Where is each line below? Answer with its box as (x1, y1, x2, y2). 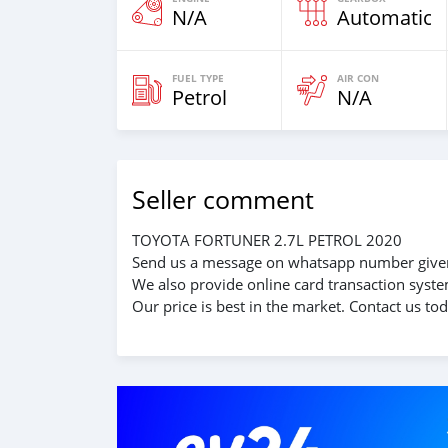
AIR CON (337, 71, 379, 85)
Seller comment (132, 183, 314, 216)
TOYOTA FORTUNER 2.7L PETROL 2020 (132, 230, 402, 250)
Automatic (337, 4, 433, 31)
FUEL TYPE (172, 71, 224, 85)
